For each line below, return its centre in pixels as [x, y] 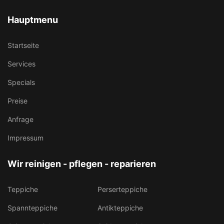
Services [21, 64]
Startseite [23, 45]
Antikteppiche [120, 208]
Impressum [25, 138]
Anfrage [20, 119]
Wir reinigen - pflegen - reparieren [82, 164]
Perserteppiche [122, 189]
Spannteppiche [32, 208]
